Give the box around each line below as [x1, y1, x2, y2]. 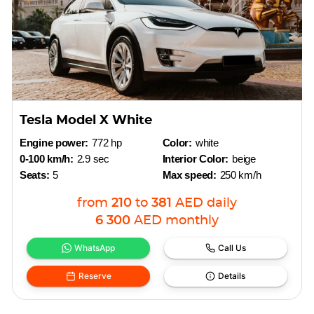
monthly [165, 214, 219, 227]
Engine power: [20, 137, 89, 149]
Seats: [20, 169, 50, 181]
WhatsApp [74, 243, 116, 253]
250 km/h [219, 169, 261, 181]
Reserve [78, 271, 111, 281]
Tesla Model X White [20, 114, 153, 127]
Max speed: [162, 169, 217, 181]
